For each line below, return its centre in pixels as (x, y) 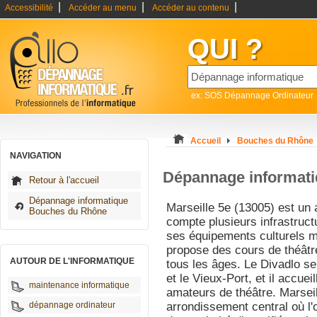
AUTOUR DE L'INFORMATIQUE (72, 261)
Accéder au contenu (191, 8)
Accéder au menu (103, 8)
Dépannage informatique (79, 201)
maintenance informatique (79, 285)
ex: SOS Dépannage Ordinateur (252, 96)
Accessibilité (29, 8)
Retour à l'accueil (64, 180)
